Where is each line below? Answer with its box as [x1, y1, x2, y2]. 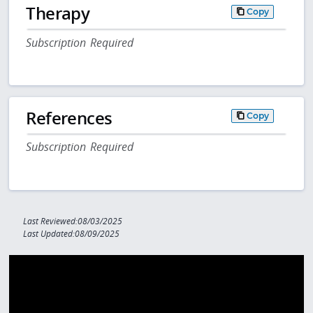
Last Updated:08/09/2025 [23, 228, 120, 240]
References [26, 105, 112, 129]
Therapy [26, 1, 90, 25]
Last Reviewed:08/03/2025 [23, 216, 123, 227]
